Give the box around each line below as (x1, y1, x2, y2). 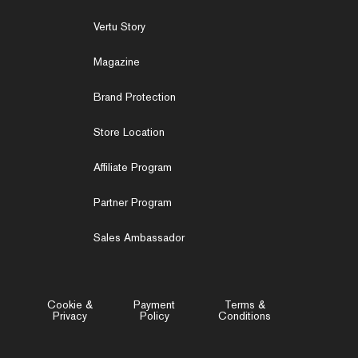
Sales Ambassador (93, 230, 185, 245)
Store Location (93, 125, 165, 139)
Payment (133, 297, 176, 312)
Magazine (93, 54, 140, 69)
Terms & (224, 297, 265, 312)
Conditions (218, 308, 272, 323)
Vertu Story (93, 19, 145, 34)
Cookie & (47, 297, 93, 312)
